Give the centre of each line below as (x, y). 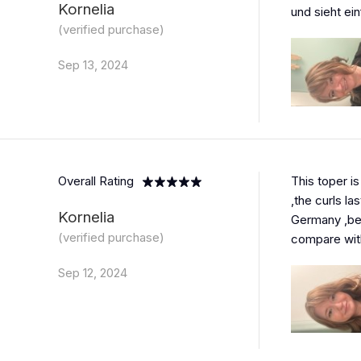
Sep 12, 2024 (93, 272)
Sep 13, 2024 (93, 64)
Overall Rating (96, 180)
